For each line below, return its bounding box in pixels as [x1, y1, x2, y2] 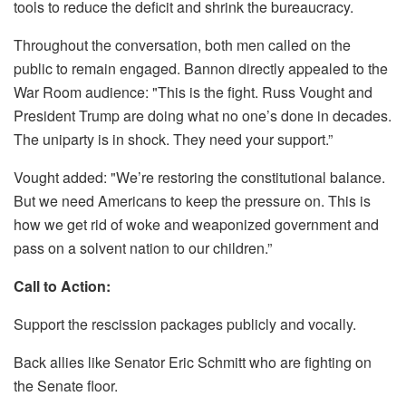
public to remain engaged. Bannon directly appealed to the [14, 58, 388, 79]
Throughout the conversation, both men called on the [14, 34, 351, 55]
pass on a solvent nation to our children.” [14, 237, 272, 258]
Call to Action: [14, 275, 111, 296]
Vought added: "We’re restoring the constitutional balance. [14, 167, 385, 188]
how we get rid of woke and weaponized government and [14, 214, 379, 235]
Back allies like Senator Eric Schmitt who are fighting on [14, 352, 372, 372]
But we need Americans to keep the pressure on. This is [14, 190, 371, 211]
